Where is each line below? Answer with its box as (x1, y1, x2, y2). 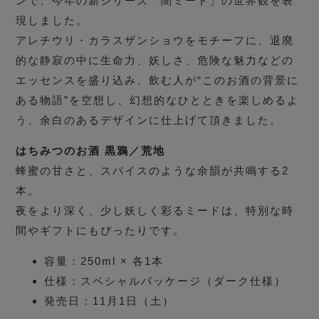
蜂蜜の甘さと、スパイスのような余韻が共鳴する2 (16, 164, 290, 177)
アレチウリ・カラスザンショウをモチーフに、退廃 (16, 34, 295, 47)
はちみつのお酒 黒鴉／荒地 (16, 145, 166, 157)
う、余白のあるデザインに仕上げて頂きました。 (16, 114, 283, 127)
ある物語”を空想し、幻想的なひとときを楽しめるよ (16, 94, 300, 107)
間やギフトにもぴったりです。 (16, 224, 186, 237)
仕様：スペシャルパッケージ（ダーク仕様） (44, 275, 287, 288)
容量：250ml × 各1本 (44, 255, 164, 268)
